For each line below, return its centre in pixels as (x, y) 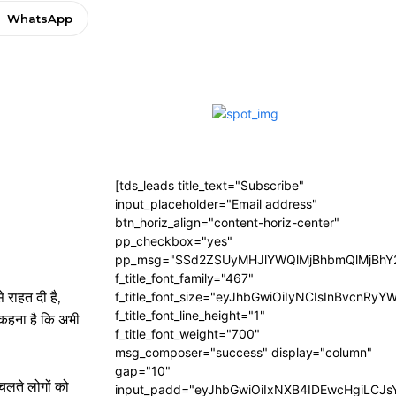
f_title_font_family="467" (184, 278)
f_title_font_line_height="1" (190, 315)
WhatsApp (39, 19)
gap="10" (143, 371)
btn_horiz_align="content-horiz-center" (227, 222)
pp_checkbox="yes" (174, 241)
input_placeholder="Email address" (216, 204)
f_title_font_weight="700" (187, 334)
